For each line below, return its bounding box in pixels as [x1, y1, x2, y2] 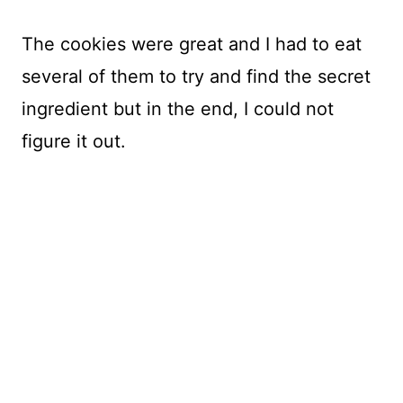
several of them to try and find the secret [22, 66, 371, 88]
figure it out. [22, 130, 126, 153]
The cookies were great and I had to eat [22, 33, 362, 56]
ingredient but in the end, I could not [22, 98, 334, 121]
